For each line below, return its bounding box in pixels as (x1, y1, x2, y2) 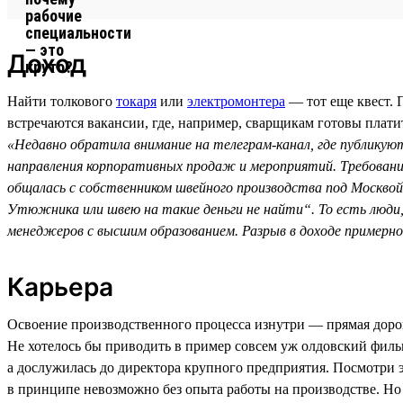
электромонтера (187, 93, 285, 109)
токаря (116, 93, 157, 109)
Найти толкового (7, 93, 116, 109)
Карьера (7, 271, 113, 302)
